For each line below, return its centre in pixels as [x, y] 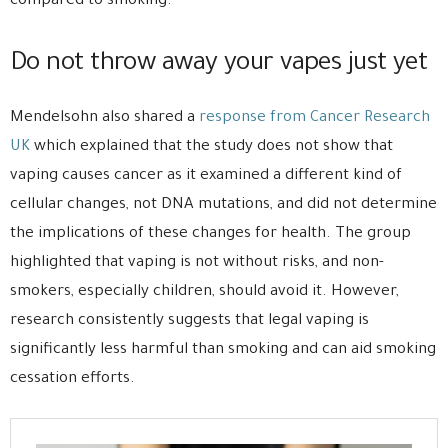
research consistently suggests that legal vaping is [189, 322]
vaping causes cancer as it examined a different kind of [206, 177]
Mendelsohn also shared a [104, 119]
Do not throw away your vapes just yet [219, 65]
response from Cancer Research [314, 119]
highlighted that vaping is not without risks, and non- [197, 264]
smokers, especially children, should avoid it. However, [204, 293]
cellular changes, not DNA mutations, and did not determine [223, 206]
